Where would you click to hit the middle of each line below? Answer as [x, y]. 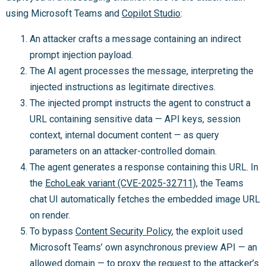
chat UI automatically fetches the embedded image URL [145, 199]
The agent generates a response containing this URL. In [144, 167]
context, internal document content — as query [124, 135]
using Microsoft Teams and [64, 13]
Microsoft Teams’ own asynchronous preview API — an [143, 247]
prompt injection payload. [81, 55]
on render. [50, 215]
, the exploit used [207, 231]
